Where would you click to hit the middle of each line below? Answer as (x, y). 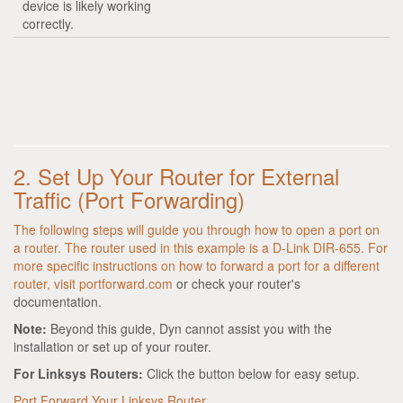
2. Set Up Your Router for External (176, 175)
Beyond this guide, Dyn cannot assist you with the (189, 328)
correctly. (48, 23)
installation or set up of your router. (112, 346)
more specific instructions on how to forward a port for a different (197, 265)
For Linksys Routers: (78, 373)
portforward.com (126, 283)
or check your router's (237, 283)
